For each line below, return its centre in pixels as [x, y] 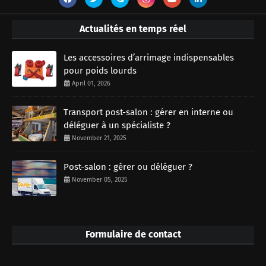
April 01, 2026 [91, 83]
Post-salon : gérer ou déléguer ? [128, 167]
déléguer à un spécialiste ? [117, 125]
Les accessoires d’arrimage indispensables [149, 57]
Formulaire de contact [133, 234]
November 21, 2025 [99, 138]
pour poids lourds [100, 70]
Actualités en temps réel [133, 28]
